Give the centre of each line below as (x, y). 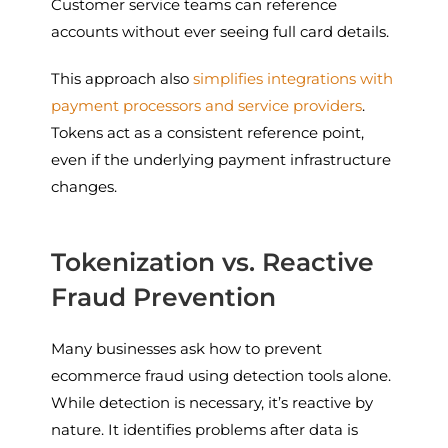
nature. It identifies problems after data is (205, 429)
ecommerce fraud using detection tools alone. (221, 375)
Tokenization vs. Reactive (213, 261)
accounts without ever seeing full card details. (220, 31)
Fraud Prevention (164, 296)
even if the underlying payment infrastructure (221, 159)
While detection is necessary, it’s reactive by (212, 402)
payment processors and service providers (207, 105)
